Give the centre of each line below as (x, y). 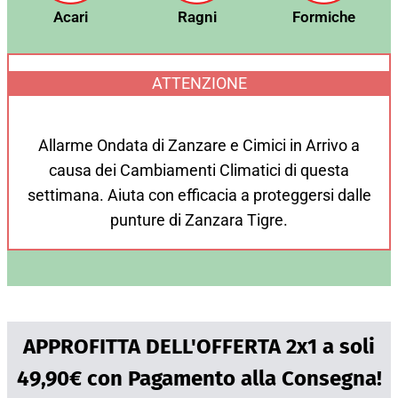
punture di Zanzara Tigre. (199, 219)
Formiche (323, 16)
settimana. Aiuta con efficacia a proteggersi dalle (199, 195)
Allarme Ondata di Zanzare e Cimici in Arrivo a (199, 145)
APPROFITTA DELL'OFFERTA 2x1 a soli (199, 346)
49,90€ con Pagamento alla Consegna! (199, 378)
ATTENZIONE (199, 83)
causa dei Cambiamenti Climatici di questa (199, 170)
